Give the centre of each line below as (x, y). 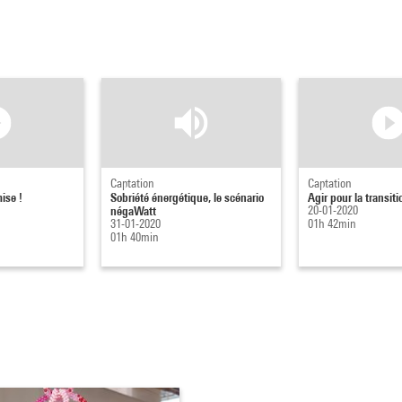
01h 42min (332, 223)
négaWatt (134, 210)
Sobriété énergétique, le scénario (188, 197)
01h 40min (135, 236)
